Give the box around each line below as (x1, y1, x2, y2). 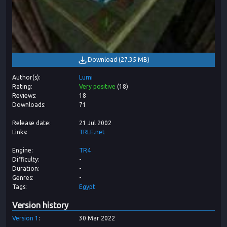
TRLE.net (79, 129, 105, 136)
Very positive (79, 83, 116, 90)
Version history (12, 201, 68, 210)
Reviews (12, 92, 35, 99)
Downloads (12, 101, 44, 108)
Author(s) (12, 74, 39, 81)
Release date (12, 120, 49, 127)
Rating (12, 83, 31, 90)
